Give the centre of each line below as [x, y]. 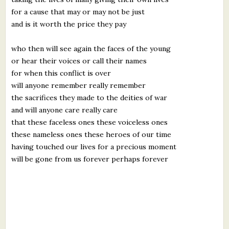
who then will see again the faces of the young [91, 48]
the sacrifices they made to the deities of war [89, 97]
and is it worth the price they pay [69, 24]
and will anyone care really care [65, 110]
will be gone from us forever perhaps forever [90, 159]
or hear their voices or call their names [79, 61]
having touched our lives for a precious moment [94, 146]
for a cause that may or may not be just [78, 12]
